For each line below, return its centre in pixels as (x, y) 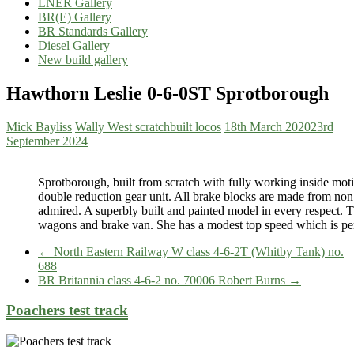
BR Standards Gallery (93, 31)
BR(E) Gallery (75, 17)
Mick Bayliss (39, 126)
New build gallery (83, 59)
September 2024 (47, 141)
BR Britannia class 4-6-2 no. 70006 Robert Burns (163, 280)
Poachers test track (67, 311)
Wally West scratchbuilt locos (148, 126)
